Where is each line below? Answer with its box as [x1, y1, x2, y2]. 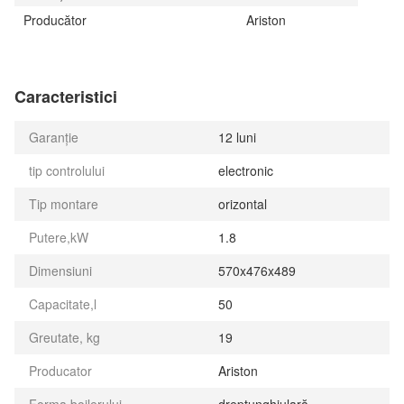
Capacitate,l [29, 295, 96, 313]
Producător [23, 11, 87, 29]
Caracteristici [14, 85, 117, 108]
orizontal [218, 195, 267, 213]
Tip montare [29, 195, 98, 213]
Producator [29, 362, 92, 380]
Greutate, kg [29, 328, 100, 346]
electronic [218, 161, 273, 179]
